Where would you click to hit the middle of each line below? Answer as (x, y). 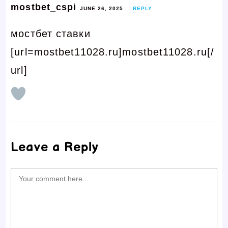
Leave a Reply (55, 147)
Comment (28, 177)
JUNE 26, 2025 (101, 8)
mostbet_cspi (45, 7)
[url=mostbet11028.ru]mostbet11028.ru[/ (113, 52)
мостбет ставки (51, 34)
